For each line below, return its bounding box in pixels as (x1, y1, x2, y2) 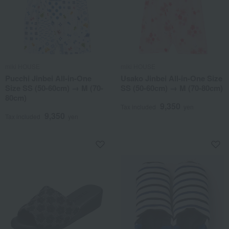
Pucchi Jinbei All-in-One (5, 72, 91, 84)
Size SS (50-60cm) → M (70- (5, 82, 103, 94)
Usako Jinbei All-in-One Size (121, 72, 222, 84)
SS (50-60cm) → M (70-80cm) (121, 82, 223, 94)
